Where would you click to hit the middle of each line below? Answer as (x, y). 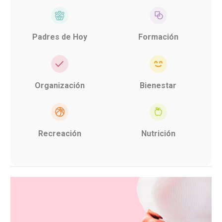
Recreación (59, 133)
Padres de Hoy (59, 37)
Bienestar (158, 85)
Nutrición (158, 133)
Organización (59, 85)
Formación (158, 37)
